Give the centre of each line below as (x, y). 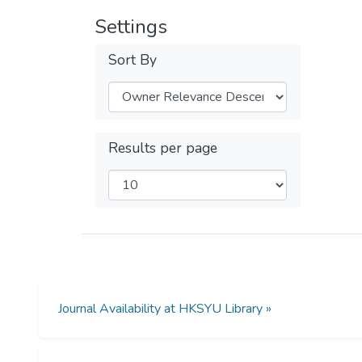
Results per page (163, 148)
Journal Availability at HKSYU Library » (165, 309)
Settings (131, 27)
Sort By (133, 60)
